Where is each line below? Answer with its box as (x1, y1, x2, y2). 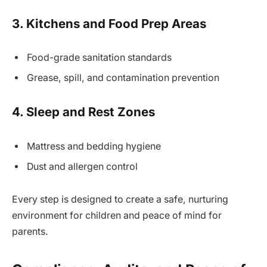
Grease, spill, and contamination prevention (27, 72, 219, 84)
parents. (12, 226, 48, 238)
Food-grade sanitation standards (27, 52, 172, 64)
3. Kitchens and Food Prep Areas (12, 15, 206, 31)
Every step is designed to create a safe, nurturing (12, 194, 228, 206)
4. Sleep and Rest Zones (12, 104, 155, 119)
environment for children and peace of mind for (12, 210, 222, 222)
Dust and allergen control (27, 160, 138, 172)
